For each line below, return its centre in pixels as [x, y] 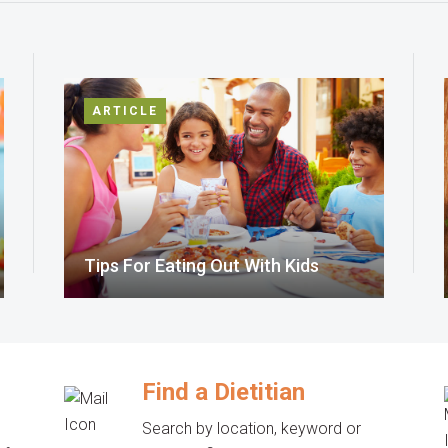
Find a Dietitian [224, 392]
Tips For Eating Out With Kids [201, 265]
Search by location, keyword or [252, 428]
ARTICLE [125, 111]
